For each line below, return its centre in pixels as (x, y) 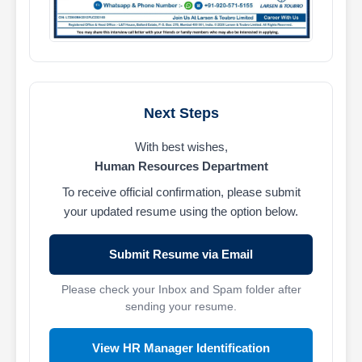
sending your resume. (181, 307)
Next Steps (181, 114)
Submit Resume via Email (181, 255)
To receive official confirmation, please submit (181, 192)
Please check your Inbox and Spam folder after (181, 290)
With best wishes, (181, 147)
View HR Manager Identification (181, 347)
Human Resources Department (181, 166)
